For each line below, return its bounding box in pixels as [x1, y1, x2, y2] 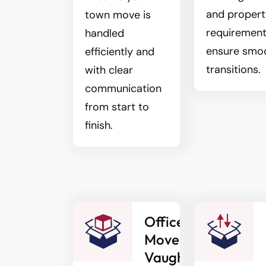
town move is [85, 8, 151, 22]
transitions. [206, 62, 261, 77]
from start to [85, 100, 149, 114]
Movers [144, 230, 191, 248]
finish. [85, 118, 113, 132]
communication [85, 81, 161, 96]
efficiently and [85, 45, 154, 59]
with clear [85, 63, 133, 77]
